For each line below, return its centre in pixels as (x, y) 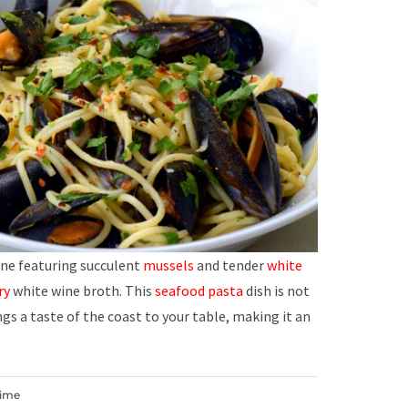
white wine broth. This (82, 291)
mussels (168, 265)
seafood (180, 291)
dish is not (276, 291)
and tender (229, 265)
